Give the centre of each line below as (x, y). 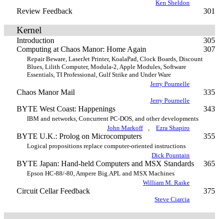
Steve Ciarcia (172, 199)
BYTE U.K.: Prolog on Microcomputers (79, 136)
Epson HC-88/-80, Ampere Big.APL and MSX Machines (101, 173)
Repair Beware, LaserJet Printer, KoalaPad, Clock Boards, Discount (115, 59)
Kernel (29, 30)
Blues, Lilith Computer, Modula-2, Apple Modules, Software (107, 67)
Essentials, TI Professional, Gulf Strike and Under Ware (99, 75)
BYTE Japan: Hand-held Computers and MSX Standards (105, 164)
